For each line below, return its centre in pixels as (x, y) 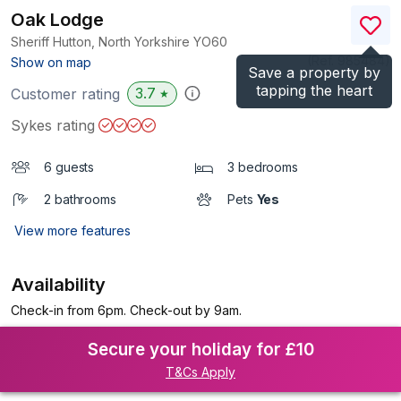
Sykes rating (53, 125)
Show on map (51, 62)
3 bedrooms (263, 167)
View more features (73, 230)
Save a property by (314, 73)
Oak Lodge (57, 20)
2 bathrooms (80, 199)
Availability (59, 285)
